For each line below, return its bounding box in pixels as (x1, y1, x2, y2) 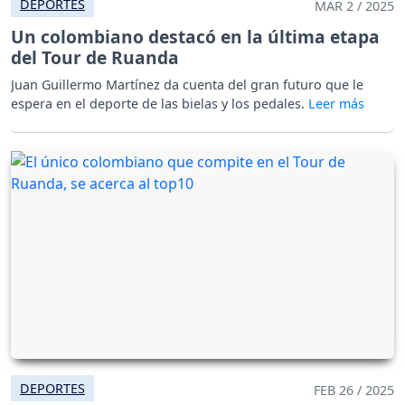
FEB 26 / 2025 (314, 381, 394, 400)
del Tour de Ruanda (11, 45, 179, 71)
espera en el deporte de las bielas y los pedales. (11, 95, 308, 113)
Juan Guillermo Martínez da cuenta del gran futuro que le (11, 76, 363, 94)
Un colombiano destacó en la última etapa (11, 24, 380, 50)
